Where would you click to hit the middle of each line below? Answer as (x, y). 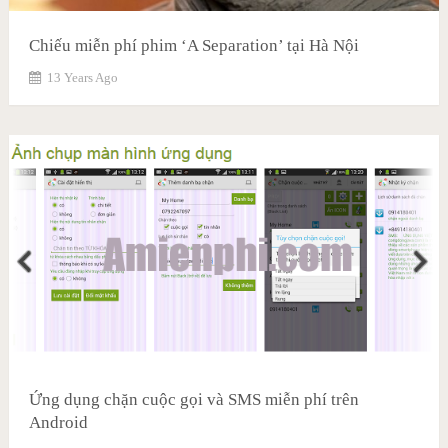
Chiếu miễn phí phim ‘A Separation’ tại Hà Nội (193, 46)
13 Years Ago (82, 78)
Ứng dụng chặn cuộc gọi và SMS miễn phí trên (193, 399)
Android (58, 422)
